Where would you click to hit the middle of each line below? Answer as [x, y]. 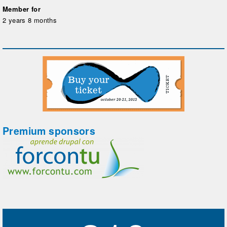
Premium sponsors [49, 130]
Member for [22, 9]
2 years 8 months [30, 20]
